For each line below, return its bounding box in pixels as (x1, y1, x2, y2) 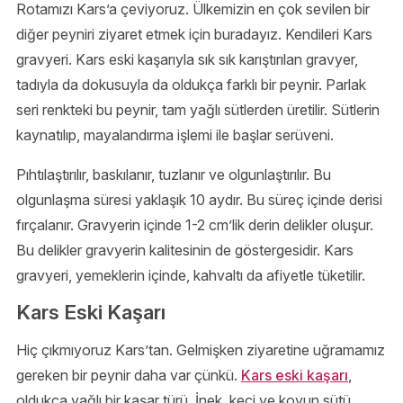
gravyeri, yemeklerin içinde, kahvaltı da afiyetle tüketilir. (16, 265, 365, 284)
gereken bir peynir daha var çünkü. (16, 365, 241, 384)
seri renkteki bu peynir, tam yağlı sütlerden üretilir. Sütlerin (16, 100, 380, 119)
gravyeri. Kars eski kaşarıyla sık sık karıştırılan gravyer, (16, 49, 358, 68)
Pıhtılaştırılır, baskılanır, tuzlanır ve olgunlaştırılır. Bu (16, 165, 331, 184)
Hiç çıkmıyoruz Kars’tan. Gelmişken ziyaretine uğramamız (16, 340, 385, 359)
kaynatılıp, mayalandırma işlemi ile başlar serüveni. (16, 125, 334, 144)
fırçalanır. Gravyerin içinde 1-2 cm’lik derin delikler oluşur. (16, 215, 373, 234)
